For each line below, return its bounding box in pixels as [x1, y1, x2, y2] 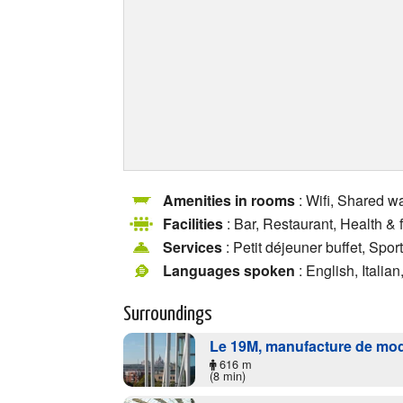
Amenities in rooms [163, 190, 295, 211]
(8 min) [210, 366, 246, 384]
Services [163, 237, 222, 258]
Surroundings [123, 303, 212, 325]
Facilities [163, 213, 223, 235]
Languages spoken [163, 259, 295, 281]
